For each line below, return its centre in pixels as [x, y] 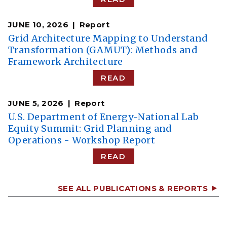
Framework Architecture [66, 62]
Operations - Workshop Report [82, 140]
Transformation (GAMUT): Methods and [103, 50]
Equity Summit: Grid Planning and [90, 129]
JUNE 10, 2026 [39, 25]
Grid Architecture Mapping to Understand [108, 39]
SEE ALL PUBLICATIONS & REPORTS [133, 188]
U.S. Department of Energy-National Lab [104, 117]
